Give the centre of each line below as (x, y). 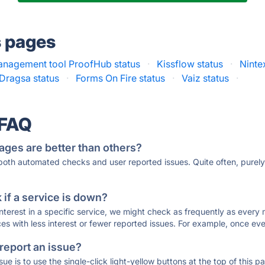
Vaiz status (206, 78)
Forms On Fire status (121, 78)
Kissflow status (190, 64)
